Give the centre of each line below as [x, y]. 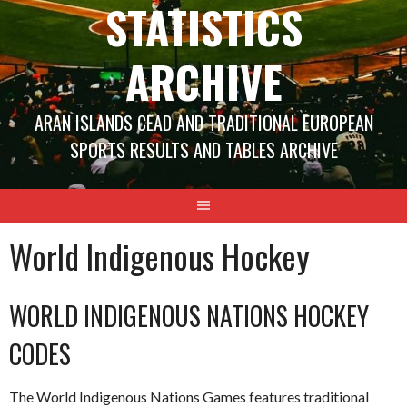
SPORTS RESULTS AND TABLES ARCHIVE [203, 150]
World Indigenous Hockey [159, 256]
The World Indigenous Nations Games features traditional [189, 397]
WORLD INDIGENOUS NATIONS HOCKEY [189, 316]
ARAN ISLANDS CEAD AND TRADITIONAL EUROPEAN [203, 123]
